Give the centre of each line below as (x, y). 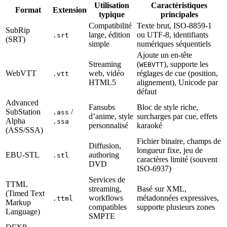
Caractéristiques (179, 6)
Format (28, 10)
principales (179, 15)
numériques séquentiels (174, 44)
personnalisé (108, 126)
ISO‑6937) (154, 169)
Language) (23, 212)
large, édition (109, 35)
